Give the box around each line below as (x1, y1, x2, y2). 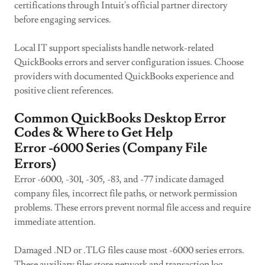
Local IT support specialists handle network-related (14, 42, 214, 54)
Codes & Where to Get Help (14, 124, 173, 141)
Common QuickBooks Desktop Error (14, 110, 226, 127)
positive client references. (14, 85, 114, 96)
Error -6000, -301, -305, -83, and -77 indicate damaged (14, 173, 224, 185)
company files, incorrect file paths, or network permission (14, 188, 237, 199)
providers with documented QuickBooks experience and (14, 70, 234, 82)
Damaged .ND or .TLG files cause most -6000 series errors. (14, 244, 244, 256)
